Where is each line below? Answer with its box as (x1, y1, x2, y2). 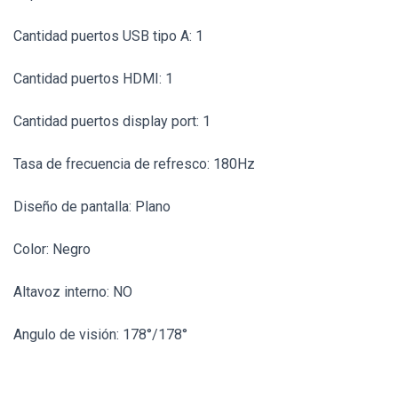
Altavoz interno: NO (13, 283, 132, 300)
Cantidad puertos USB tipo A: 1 (13, 27, 203, 44)
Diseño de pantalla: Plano (13, 197, 171, 215)
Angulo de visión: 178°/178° (13, 325, 187, 343)
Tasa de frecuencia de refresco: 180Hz (13, 155, 255, 172)
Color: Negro (13, 240, 91, 258)
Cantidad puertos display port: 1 (13, 112, 211, 130)
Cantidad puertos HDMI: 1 (13, 69, 173, 87)
